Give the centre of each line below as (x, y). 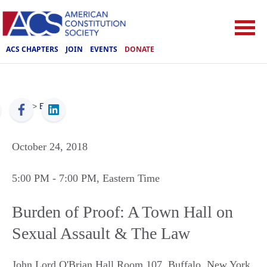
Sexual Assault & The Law (101, 233)
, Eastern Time (128, 178)
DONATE (139, 49)
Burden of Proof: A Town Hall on (122, 212)
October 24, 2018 (50, 147)
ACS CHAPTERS (32, 49)
